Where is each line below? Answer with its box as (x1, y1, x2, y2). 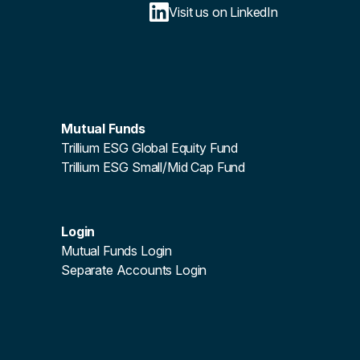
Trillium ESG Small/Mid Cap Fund (61, 159, 246, 175)
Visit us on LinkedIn (169, 4, 278, 20)
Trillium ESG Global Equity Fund (61, 140, 239, 156)
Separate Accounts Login (61, 262, 207, 278)
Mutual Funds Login (61, 243, 173, 259)
